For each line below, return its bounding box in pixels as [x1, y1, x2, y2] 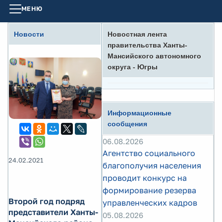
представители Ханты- [8, 207, 98, 218]
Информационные [108, 109, 171, 117]
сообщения [108, 120, 147, 128]
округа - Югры [108, 63, 158, 71]
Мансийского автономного [108, 52, 201, 60]
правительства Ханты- [108, 41, 187, 49]
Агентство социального [103, 148, 195, 158]
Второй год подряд [8, 196, 85, 207]
